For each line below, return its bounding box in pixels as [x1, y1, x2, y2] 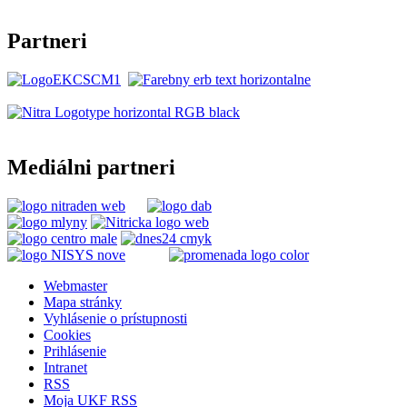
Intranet [44, 360, 87, 376]
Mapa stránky [44, 294, 122, 311]
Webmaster [44, 278, 107, 294]
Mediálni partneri [7, 155, 175, 180]
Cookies [44, 327, 91, 343]
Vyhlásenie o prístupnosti [44, 311, 187, 327]
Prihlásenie [44, 343, 106, 360]
